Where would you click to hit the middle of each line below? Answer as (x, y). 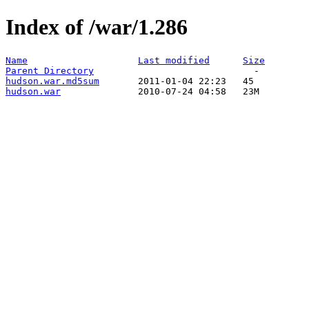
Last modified (174, 60)
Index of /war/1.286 (97, 27)
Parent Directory (50, 70)
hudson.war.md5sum (52, 81)
